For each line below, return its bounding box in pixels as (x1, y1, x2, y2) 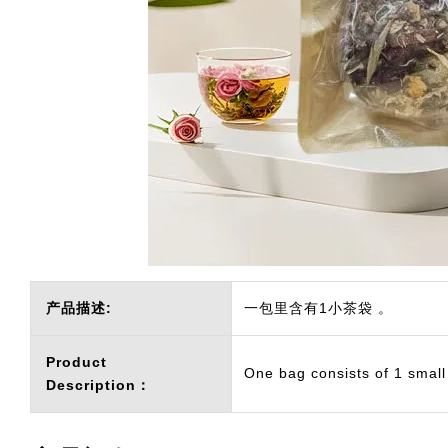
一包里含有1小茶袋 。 (244, 300, 393, 316)
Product (46, 354, 107, 370)
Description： (46, 377, 151, 393)
